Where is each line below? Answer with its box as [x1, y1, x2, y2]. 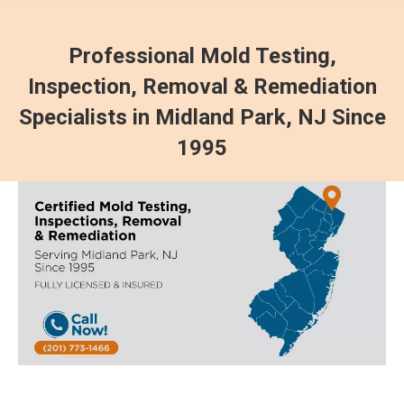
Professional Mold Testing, [68, 43, 336, 69]
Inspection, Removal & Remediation [27, 74, 377, 99]
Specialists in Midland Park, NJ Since [18, 105, 386, 130]
